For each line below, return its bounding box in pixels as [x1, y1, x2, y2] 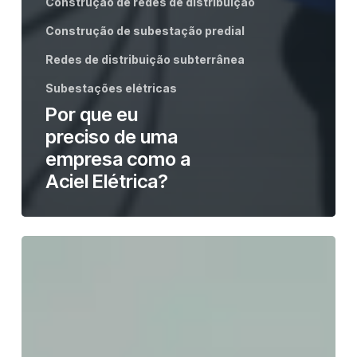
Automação [20, 239, 94, 257]
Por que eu [45, 103, 138, 127]
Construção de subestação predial [45, 24, 245, 38]
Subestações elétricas [45, 81, 177, 96]
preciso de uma [45, 125, 178, 149]
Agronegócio [20, 316, 104, 333]
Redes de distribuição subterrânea [45, 53, 245, 67]
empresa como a [45, 147, 190, 171]
